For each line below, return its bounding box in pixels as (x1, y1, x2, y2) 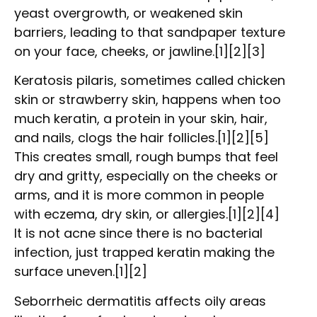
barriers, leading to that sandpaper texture (14, 23, 285, 41)
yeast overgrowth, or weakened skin (14, 4, 243, 22)
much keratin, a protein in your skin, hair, (14, 110, 267, 128)
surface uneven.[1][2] (14, 263, 147, 281)
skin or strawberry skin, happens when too (14, 91, 281, 109)
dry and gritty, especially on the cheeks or (14, 167, 278, 185)
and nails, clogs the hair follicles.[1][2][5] (14, 129, 269, 147)
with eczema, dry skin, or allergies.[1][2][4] (14, 205, 279, 224)
